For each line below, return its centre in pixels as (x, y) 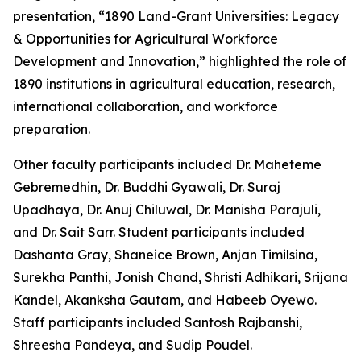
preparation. (52, 129)
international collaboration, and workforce (145, 106)
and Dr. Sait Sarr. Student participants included (159, 232)
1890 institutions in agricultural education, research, (174, 84)
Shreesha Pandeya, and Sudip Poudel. (133, 345)
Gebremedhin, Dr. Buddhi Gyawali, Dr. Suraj (147, 187)
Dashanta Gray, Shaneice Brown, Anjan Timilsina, (165, 255)
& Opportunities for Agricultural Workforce (145, 39)
